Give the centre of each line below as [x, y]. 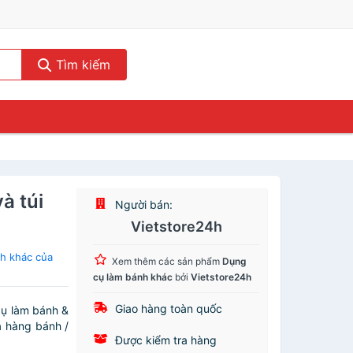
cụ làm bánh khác [133, 277]
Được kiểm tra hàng [165, 340]
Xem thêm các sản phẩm [167, 261]
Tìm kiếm [81, 65]
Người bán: [143, 204]
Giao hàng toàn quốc [167, 308]
